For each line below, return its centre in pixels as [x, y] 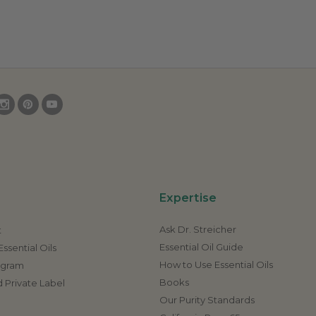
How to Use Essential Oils [216, 264]
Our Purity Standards [207, 299]
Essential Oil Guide [201, 247]
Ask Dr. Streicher [198, 229]
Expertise [188, 197]
